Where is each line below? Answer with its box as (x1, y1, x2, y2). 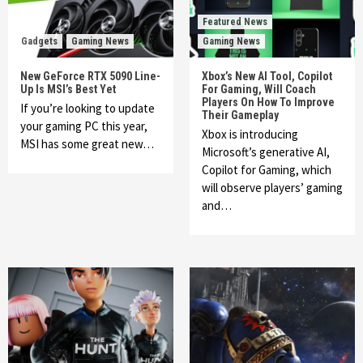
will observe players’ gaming (202, 180, 343, 195)
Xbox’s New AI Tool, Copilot (202, 70, 332, 83)
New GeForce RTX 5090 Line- (20, 70, 160, 83)
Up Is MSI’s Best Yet (20, 83, 116, 96)
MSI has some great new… (20, 136, 154, 152)
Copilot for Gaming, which (202, 162, 331, 177)
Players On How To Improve (202, 96, 335, 109)
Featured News (203, 16, 267, 28)
